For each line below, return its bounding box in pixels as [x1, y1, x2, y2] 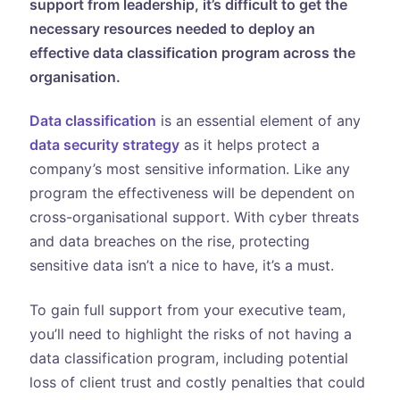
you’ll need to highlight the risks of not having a [29, 324, 352, 343]
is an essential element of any [155, 112, 361, 130]
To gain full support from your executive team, [29, 300, 346, 319]
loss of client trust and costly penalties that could [29, 372, 365, 391]
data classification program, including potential [29, 348, 348, 367]
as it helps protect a [179, 136, 320, 154]
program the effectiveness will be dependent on [29, 184, 354, 203]
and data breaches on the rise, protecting [29, 232, 310, 251]
